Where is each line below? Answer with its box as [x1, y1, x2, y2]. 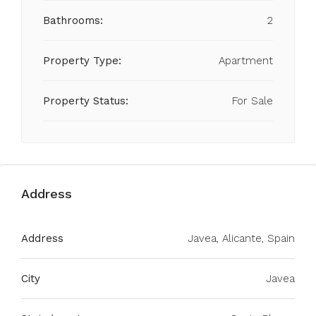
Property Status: [43, 95, 128, 107]
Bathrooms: [43, 14, 103, 27]
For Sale [232, 95, 273, 107]
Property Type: [43, 54, 121, 67]
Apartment [219, 54, 273, 67]
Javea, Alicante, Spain [188, 232, 295, 245]
